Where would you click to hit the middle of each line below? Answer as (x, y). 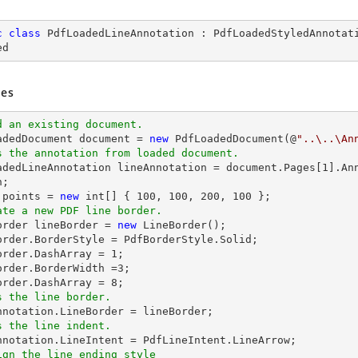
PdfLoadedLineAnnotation (121, 33)
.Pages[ (300, 167)
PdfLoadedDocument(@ (233, 139)
